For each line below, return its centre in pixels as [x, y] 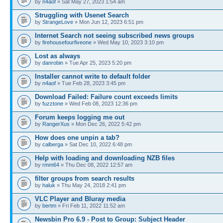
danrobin [53, 62]
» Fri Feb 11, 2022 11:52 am [91, 205]
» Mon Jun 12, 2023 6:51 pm [108, 22]
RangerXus [56, 124]
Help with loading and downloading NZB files [105, 158]
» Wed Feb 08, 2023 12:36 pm [100, 103]
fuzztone [53, 103]
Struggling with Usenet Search [82, 15]
